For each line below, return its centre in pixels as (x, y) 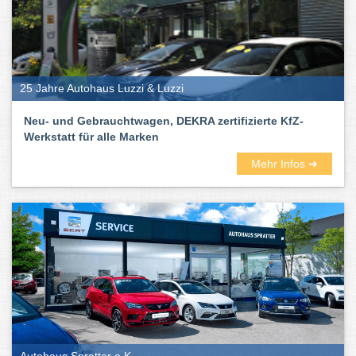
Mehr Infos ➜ (284, 164)
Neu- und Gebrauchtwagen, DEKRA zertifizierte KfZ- (164, 121)
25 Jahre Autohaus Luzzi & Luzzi (102, 88)
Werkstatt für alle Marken (91, 137)
